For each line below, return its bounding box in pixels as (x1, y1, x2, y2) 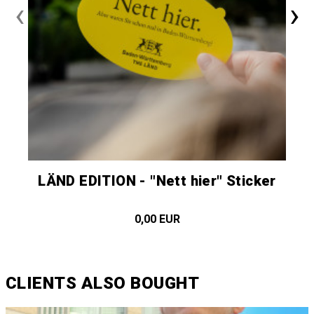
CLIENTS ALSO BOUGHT (6, 273, 200, 293)
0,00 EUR (134, 212, 180, 226)
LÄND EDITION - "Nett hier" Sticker (38, 172, 276, 189)
